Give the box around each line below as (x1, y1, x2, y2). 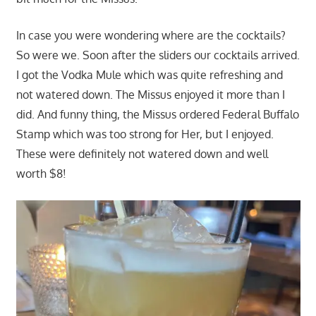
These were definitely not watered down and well (16, 146, 268, 161)
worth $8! (16, 166, 66, 181)
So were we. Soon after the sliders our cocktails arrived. (16, 47, 300, 62)
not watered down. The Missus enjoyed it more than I (16, 87, 285, 102)
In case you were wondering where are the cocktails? (16, 28, 286, 42)
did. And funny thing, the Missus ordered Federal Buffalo (16, 107, 299, 121)
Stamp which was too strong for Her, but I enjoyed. (16, 126, 274, 141)
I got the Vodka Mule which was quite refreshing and (16, 67, 283, 82)
